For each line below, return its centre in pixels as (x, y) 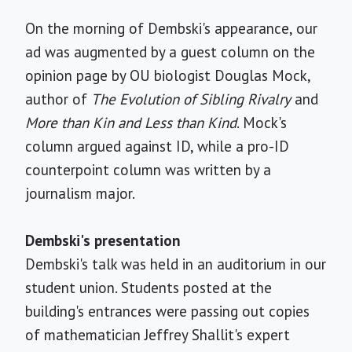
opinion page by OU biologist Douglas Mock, (168, 75)
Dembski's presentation (103, 240)
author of (58, 99)
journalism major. (80, 193)
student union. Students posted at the (148, 288)
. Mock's (262, 123)
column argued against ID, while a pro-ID (157, 146)
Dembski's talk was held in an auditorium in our (176, 264)
